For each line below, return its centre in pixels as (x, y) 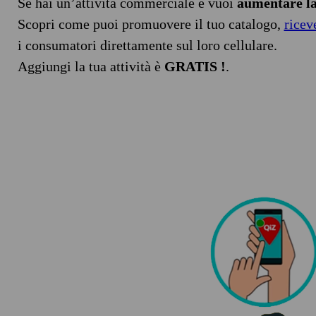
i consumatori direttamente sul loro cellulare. (147, 45)
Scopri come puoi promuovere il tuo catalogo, (151, 24)
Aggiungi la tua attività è (91, 66)
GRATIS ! (195, 66)
